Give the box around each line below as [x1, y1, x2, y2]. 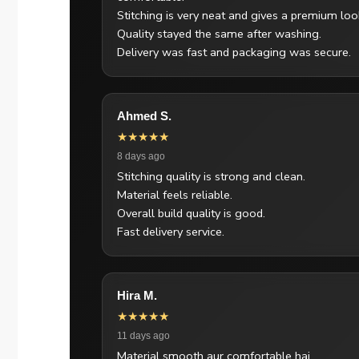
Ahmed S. [117, 109, 171, 123]
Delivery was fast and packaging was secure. [117, 43, 351, 60]
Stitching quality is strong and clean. [117, 167, 305, 184]
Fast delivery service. [117, 223, 224, 240]
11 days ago [117, 329, 170, 341]
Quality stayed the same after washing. [117, 25, 321, 42]
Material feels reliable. [117, 186, 232, 203]
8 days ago [117, 150, 165, 162]
